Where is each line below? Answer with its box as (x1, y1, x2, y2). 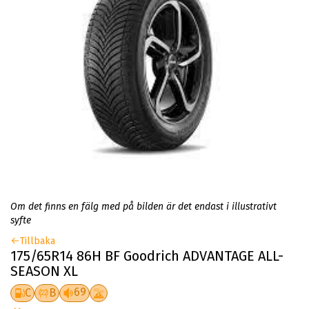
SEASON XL (10, 263, 78, 280)
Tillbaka (20, 235, 55, 248)
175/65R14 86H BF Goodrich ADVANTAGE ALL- (10, 248, 283, 265)
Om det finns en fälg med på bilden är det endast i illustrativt (10, 201, 277, 213)
